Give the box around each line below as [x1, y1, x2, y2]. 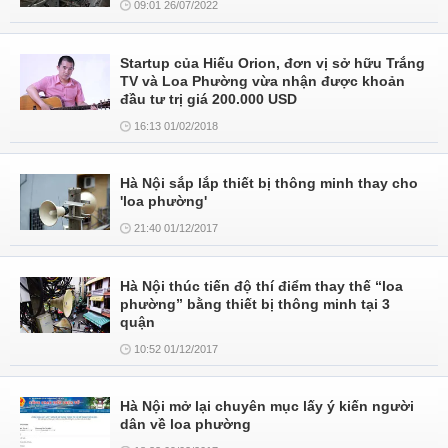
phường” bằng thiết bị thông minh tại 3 [120, 296, 390, 312]
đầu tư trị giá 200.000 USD [120, 91, 297, 107]
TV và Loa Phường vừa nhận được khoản [120, 73, 405, 89]
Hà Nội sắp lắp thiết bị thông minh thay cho [120, 175, 418, 191]
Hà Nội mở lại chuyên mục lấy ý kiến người [120, 398, 414, 414]
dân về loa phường [120, 416, 251, 432]
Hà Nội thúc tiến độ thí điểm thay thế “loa [120, 278, 403, 294]
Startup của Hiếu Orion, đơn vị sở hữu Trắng [120, 55, 425, 71]
